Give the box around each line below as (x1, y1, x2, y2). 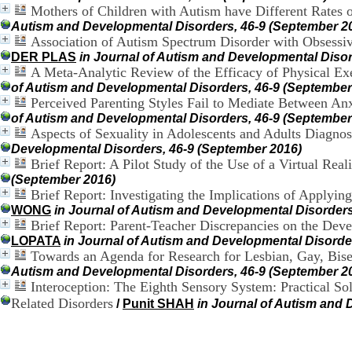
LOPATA (11, 234, 60, 247)
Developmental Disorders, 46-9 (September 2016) (11, 142, 302, 156)
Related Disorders (11, 295, 113, 311)
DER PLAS (11, 50, 76, 64)
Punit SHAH (123, 297, 194, 310)
